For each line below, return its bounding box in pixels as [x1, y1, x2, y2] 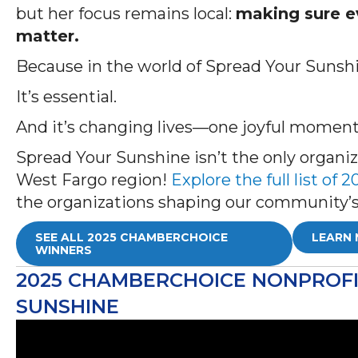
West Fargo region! [16, 169, 171, 189]
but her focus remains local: [16, 3, 236, 23]
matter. [16, 26, 79, 46]
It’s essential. [16, 86, 121, 106]
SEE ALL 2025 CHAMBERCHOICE [35, 229, 228, 245]
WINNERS [35, 242, 92, 257]
